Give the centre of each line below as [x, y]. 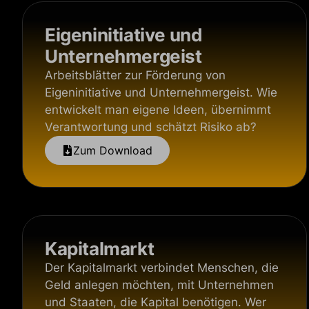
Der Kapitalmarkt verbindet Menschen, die [162, 268]
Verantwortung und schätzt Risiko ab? [151, 127]
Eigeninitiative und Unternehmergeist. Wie [161, 92]
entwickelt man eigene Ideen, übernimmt [158, 110]
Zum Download [113, 150]
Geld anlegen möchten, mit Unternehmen [159, 285]
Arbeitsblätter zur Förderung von [135, 75]
